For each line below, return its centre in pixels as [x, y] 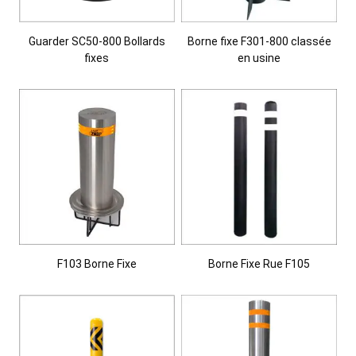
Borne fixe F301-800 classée [259, 41]
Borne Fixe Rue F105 [259, 263]
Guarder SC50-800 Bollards [97, 41]
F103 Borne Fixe [97, 263]
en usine [259, 58]
